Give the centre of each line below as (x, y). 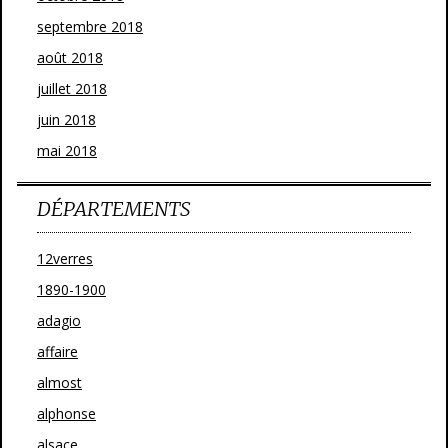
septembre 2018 (90, 26)
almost (59, 382)
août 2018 (70, 57)
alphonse (66, 413)
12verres (65, 258)
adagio (59, 320)
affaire (57, 351)
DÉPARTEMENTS (113, 208)
